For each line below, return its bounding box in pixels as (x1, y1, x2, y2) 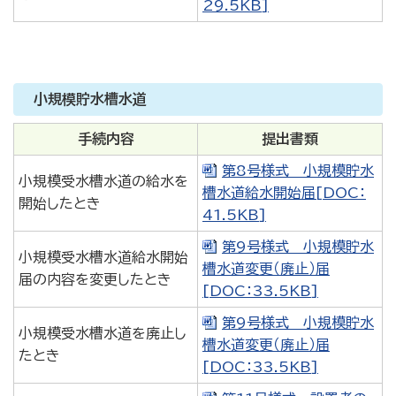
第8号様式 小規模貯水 (222, 164, 374, 178)
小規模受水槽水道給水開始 (19, 250, 188, 264)
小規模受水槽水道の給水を (19, 174, 188, 188)
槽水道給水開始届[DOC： (202, 186, 366, 200)
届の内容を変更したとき (19, 272, 171, 286)
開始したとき (19, 196, 101, 210)
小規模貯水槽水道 (34, 92, 147, 106)
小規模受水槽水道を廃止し (19, 326, 187, 340)
